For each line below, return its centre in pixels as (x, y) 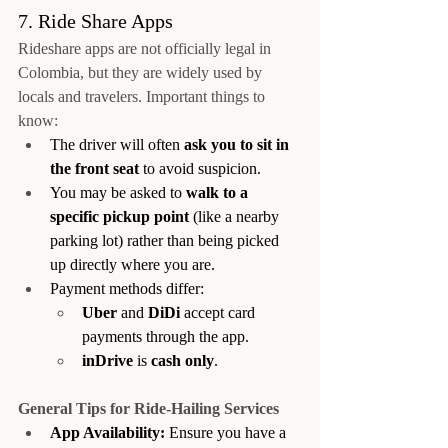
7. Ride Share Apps (95, 20)
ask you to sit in (238, 144)
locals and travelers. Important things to (143, 96)
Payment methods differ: (127, 288)
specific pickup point (119, 216)
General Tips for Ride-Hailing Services (148, 408)
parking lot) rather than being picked (166, 240)
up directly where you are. (132, 264)
